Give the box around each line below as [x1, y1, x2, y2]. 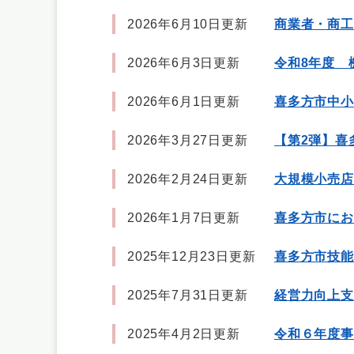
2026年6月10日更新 [127, 17, 248, 31]
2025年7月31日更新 [127, 288, 248, 302]
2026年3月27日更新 [127, 134, 248, 147]
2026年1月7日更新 [127, 211, 240, 224]
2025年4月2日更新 [127, 327, 240, 341]
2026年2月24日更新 [127, 172, 248, 186]
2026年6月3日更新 [127, 56, 240, 70]
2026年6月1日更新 [127, 95, 240, 108]
